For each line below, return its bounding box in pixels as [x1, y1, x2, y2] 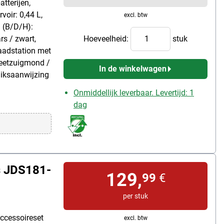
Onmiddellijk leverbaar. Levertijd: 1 [73, 87, 194, 97]
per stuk [123, 191, 148, 200]
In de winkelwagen [98, 63, 166, 73]
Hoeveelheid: [83, 33, 130, 43]
